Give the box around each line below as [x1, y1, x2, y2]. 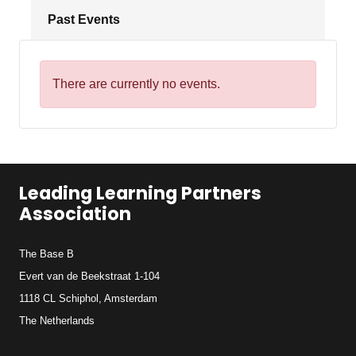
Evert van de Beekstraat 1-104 [19, 269, 160, 282]
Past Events [48, 12, 120, 26]
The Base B [19, 247, 74, 260]
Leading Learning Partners [19, 180, 261, 206]
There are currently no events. [52, 76, 220, 91]
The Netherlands [19, 314, 95, 327]
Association [19, 200, 131, 226]
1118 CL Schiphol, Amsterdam [19, 292, 157, 304]
